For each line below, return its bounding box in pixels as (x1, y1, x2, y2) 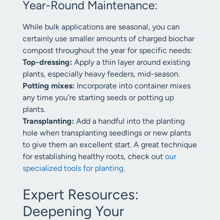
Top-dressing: (23, 57, 72, 67)
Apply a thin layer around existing (72, 57, 190, 67)
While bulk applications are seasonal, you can (23, 22, 180, 31)
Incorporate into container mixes (75, 81, 191, 90)
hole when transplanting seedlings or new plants (23, 128, 191, 137)
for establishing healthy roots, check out (23, 152, 165, 161)
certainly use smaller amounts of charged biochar (23, 34, 194, 43)
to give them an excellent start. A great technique (23, 140, 197, 149)
